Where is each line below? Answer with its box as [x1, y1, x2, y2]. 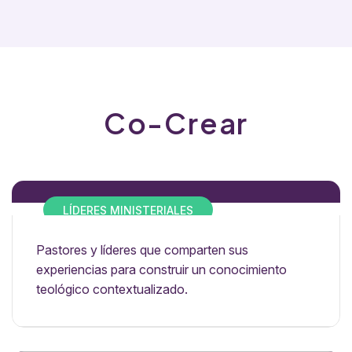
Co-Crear [103, 105, 249, 141]
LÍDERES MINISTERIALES [63, 203, 193, 217]
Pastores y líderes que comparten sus [36, 242, 248, 258]
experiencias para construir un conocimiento [36, 262, 287, 277]
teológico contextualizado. [36, 281, 188, 297]
